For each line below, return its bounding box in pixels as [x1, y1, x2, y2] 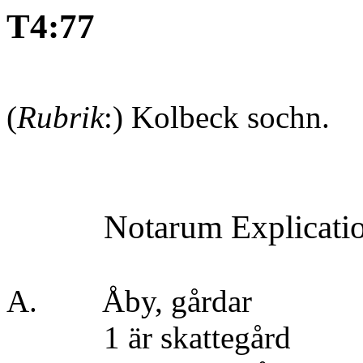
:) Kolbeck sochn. [104, 99, 330, 135]
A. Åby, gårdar [6, 283, 260, 318]
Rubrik [17, 99, 104, 135]
